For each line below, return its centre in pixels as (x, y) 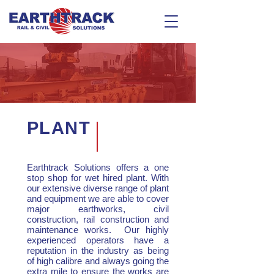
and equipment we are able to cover (98, 198)
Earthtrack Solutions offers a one (98, 167)
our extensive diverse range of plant (98, 188)
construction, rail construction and (98, 219)
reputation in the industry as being (98, 250)
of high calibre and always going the (98, 261)
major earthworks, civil (98, 209)
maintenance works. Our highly (98, 230)
